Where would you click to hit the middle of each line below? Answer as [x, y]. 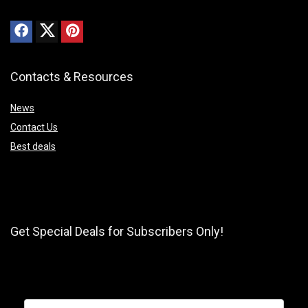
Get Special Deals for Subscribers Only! [117, 231]
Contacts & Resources [72, 76]
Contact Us [34, 127]
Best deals [33, 146]
